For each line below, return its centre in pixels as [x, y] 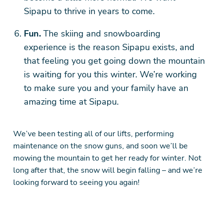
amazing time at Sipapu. [72, 102]
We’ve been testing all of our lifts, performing [93, 134]
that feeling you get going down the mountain [114, 61]
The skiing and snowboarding [100, 34]
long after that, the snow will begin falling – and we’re [108, 170]
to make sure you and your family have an [106, 88]
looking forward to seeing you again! [76, 182]
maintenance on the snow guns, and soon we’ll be [100, 146]
